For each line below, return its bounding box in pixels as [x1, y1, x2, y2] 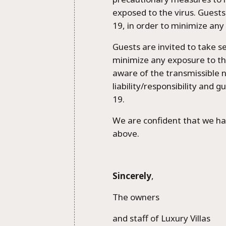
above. [112, 128, 139, 139]
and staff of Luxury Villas [112, 212, 210, 224]
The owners [112, 191, 159, 203]
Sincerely [112, 170, 151, 182]
